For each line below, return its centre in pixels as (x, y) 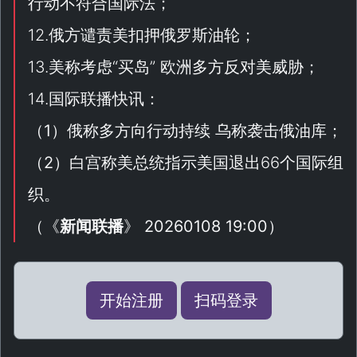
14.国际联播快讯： (94, 99)
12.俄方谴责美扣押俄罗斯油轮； (142, 35)
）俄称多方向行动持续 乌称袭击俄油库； (197, 131)
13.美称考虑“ (73, 67)
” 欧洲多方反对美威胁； (235, 67)
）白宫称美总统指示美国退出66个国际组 (198, 163)
